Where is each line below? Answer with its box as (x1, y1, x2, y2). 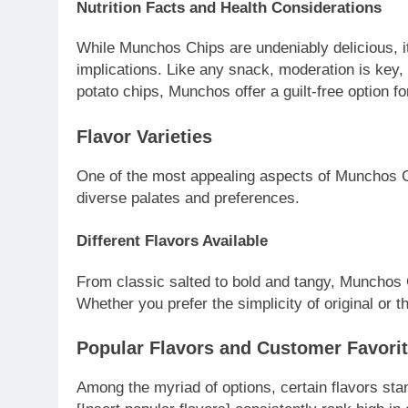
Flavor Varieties (76, 126, 212, 147)
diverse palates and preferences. (76, 189, 300, 207)
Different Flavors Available (76, 232, 268, 250)
